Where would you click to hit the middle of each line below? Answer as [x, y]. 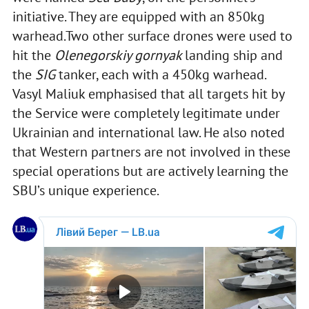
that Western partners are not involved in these [151, 152]
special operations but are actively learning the [150, 171]
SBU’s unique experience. [86, 191]
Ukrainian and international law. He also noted [148, 133]
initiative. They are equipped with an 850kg [138, 17]
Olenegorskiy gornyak [119, 56]
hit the [33, 56]
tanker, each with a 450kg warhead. [160, 75]
